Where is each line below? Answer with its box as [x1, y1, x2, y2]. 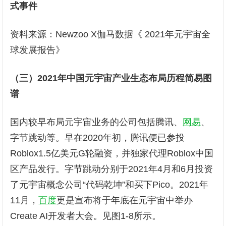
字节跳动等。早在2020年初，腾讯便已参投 [10, 133, 185, 143]
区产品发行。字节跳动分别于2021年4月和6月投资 [10, 164, 213, 174]
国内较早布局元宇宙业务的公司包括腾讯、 [10, 117, 183, 127]
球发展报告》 [10, 45, 65, 55]
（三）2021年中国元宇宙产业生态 [10, 73, 149, 83]
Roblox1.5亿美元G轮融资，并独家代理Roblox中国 [10, 148, 214, 158]
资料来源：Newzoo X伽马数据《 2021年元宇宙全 [10, 29, 211, 39]
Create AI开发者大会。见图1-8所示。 [10, 211, 161, 221]
